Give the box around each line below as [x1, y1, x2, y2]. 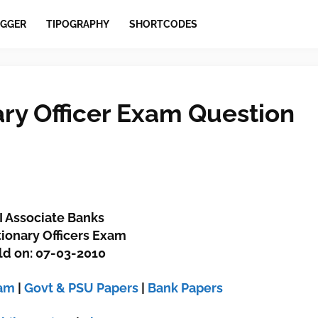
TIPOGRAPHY [45, 18, 109, 30]
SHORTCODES [128, 18, 197, 30]
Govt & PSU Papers [24, 280, 139, 295]
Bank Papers [148, 280, 224, 295]
